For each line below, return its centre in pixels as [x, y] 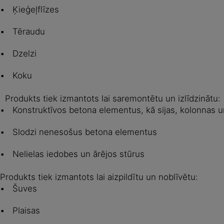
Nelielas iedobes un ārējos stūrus [78, 154]
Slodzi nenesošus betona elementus [83, 132]
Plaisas [25, 210]
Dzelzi [23, 53]
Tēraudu [27, 31]
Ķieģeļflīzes [34, 9]
